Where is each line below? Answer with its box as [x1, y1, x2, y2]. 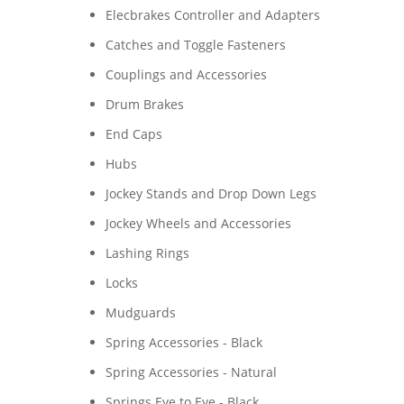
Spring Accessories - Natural [105, 363, 277, 381]
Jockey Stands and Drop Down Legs [105, 185, 317, 202]
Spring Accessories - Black [105, 334, 262, 351]
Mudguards [105, 304, 176, 321]
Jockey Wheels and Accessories [105, 215, 291, 232]
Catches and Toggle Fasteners [105, 36, 286, 53]
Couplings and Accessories [105, 66, 267, 83]
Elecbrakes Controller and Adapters [105, 6, 320, 23]
